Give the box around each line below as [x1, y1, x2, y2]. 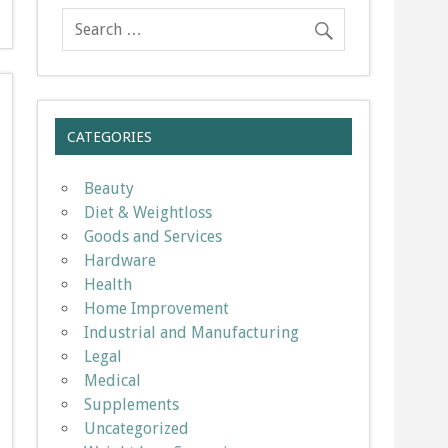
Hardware [84, 250, 157, 270]
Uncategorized [84, 418, 190, 438]
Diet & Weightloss [84, 202, 213, 222]
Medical [84, 370, 142, 390]
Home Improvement [84, 298, 230, 318]
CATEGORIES [66, 128, 152, 145]
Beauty [84, 178, 135, 198]
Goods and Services [84, 226, 223, 246]
